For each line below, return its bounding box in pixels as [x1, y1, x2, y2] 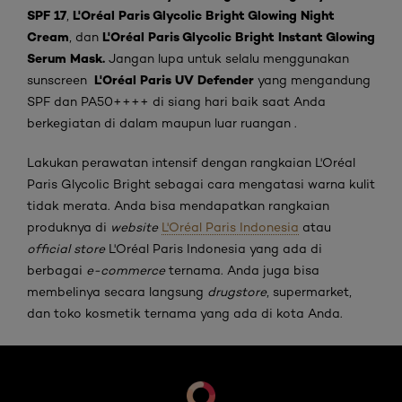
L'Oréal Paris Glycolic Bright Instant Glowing [99, 29, 375, 45]
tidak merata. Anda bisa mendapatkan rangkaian [27, 198, 329, 213]
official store [27, 241, 105, 256]
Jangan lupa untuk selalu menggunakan [109, 51, 349, 66]
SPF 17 [27, 7, 66, 23]
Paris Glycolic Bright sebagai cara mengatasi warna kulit [27, 177, 375, 191]
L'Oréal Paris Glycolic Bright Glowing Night [73, 7, 335, 23]
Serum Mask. [27, 50, 109, 66]
